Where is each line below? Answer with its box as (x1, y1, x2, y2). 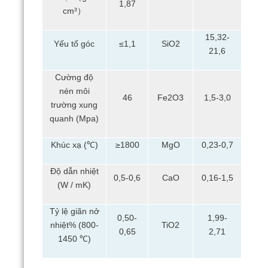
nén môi (59, 87, 90, 96)
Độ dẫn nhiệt (50, 167, 99, 176)
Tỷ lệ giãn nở (49, 207, 99, 217)
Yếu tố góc (54, 39, 95, 49)
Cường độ (55, 73, 93, 83)
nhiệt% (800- (50, 221, 99, 230)
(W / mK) (57, 181, 91, 190)
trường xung (51, 100, 98, 110)
